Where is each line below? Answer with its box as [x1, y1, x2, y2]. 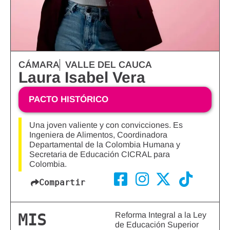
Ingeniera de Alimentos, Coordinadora [29, 130, 167, 140]
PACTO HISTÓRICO [29, 94, 108, 105]
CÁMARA [18, 60, 60, 70]
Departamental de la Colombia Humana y [29, 140, 180, 149]
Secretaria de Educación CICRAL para [29, 150, 170, 159]
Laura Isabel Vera [18, 69, 145, 86]
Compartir [39, 178, 85, 188]
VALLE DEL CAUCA [65, 60, 152, 70]
